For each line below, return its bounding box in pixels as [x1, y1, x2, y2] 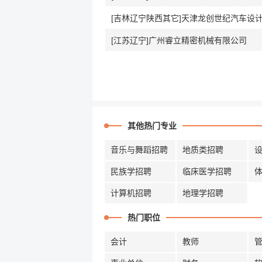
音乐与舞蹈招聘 [111, 145, 168, 154]
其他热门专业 [127, 121, 177, 130]
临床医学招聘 [182, 167, 232, 176]
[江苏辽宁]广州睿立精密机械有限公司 [111, 36, 247, 45]
